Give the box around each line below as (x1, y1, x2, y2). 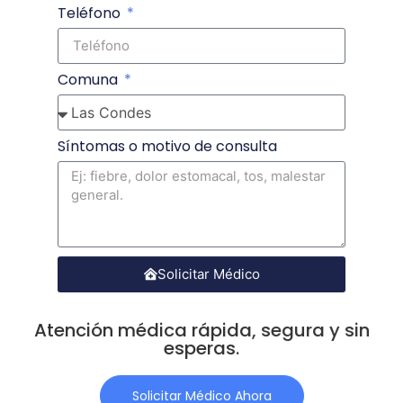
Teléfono (58, 2, 124, 23)
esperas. (164, 335, 239, 361)
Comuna (58, 68, 121, 90)
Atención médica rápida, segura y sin (33, 317, 370, 343)
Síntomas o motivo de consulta (58, 135, 277, 157)
